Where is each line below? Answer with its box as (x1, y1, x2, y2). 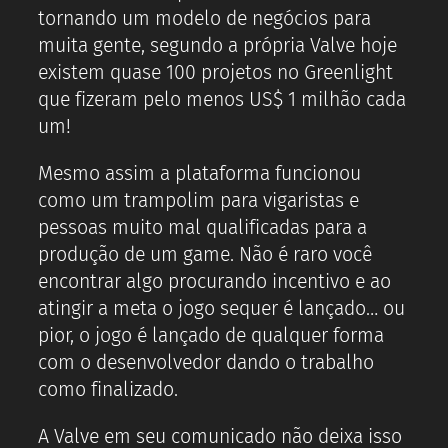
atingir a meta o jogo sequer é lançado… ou (38, 296, 405, 320)
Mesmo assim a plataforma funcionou (38, 161, 361, 185)
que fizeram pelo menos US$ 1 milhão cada (38, 88, 406, 112)
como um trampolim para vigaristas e (38, 188, 359, 212)
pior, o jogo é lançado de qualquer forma (38, 323, 384, 347)
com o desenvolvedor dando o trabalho (38, 350, 374, 374)
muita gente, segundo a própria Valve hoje (38, 34, 397, 58)
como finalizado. (38, 377, 178, 401)
